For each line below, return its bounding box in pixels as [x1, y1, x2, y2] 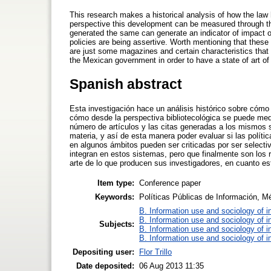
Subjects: [99, 219, 134, 229]
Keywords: [95, 192, 134, 201]
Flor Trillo [139, 247, 172, 256]
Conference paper [139, 178, 201, 188]
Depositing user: [73, 247, 134, 256]
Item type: [97, 178, 134, 188]
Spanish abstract [70, 76, 182, 92]
